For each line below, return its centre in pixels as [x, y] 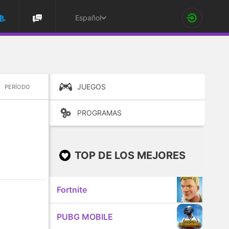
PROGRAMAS [100, 113]
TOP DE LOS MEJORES [130, 155]
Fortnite [72, 190]
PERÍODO [18, 87]
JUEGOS [92, 87]
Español [88, 18]
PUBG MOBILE [85, 217]
